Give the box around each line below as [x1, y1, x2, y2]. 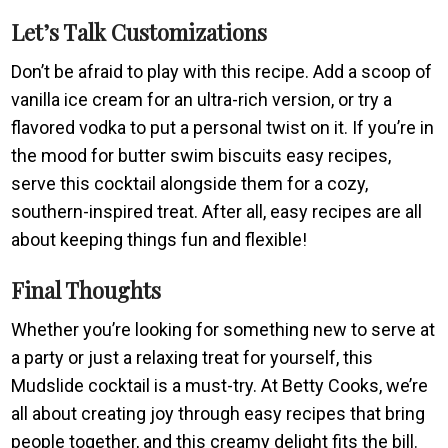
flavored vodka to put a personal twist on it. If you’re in [11, 116, 435, 138]
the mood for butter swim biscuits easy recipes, [11, 144, 392, 166]
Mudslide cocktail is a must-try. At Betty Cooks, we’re [11, 374, 429, 396]
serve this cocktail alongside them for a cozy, [11, 172, 369, 194]
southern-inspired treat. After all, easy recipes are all [11, 200, 423, 222]
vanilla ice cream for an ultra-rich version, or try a [11, 88, 393, 110]
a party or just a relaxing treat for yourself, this [11, 346, 374, 368]
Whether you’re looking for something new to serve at [11, 318, 436, 340]
